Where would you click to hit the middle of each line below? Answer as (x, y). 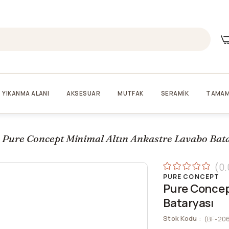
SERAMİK (175, 93)
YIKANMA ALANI (26, 93)
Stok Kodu (180, 218)
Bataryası (189, 203)
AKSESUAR (84, 93)
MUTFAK (131, 93)
